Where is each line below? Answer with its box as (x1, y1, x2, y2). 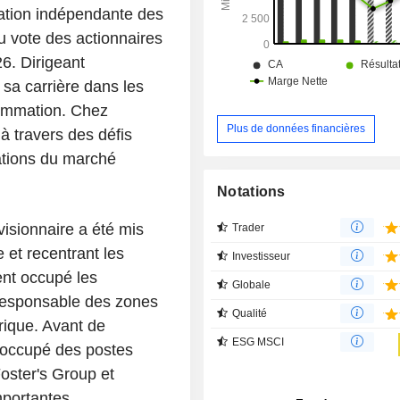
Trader (232, 221, 265, 234)
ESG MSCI (232, 335, 285, 348)
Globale (232, 278, 271, 291)
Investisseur (232, 249, 291, 262)
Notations (217, 183, 286, 199)
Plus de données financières (227, 121, 366, 135)
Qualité (232, 306, 268, 320)
